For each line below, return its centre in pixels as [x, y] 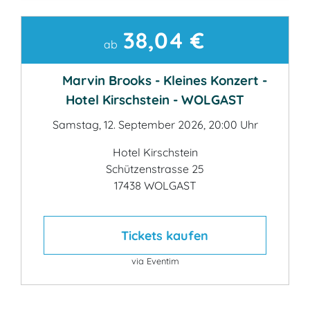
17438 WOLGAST [155, 185]
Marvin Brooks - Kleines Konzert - [163, 80]
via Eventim [155, 261]
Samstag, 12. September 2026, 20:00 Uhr [155, 125]
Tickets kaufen [163, 235]
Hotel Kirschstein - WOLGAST [155, 100]
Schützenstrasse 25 [155, 169]
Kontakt [74, 46]
